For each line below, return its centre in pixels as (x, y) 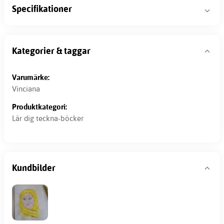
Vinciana (26, 89)
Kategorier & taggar (51, 51)
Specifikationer (42, 9)
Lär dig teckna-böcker (48, 118)
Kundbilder (34, 168)
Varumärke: (31, 77)
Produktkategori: (39, 106)
